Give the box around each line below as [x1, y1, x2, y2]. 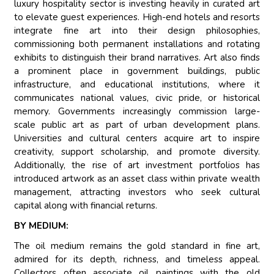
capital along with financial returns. [14, 199, 158, 212]
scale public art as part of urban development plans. [14, 119, 260, 131]
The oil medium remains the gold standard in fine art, [14, 240, 260, 253]
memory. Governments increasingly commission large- [14, 105, 260, 118]
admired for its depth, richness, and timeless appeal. [14, 253, 260, 266]
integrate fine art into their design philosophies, [14, 24, 260, 37]
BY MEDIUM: [14, 220, 69, 232]
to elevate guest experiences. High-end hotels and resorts [14, 11, 260, 24]
